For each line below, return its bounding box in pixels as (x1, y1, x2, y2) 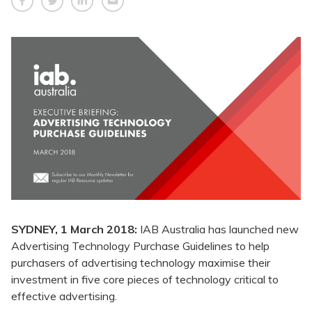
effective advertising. (11, 289, 117, 304)
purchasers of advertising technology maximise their (11, 256, 270, 270)
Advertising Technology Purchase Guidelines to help (11, 239, 270, 253)
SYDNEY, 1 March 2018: (11, 222, 137, 237)
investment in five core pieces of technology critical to (11, 272, 279, 287)
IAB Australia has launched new (137, 222, 299, 237)
